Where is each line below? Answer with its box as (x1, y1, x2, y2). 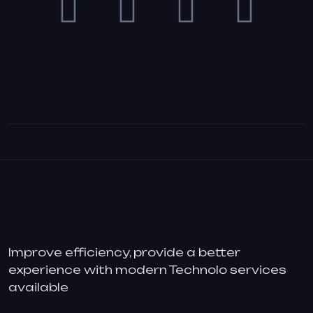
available (8, 280, 68, 294)
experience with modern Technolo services (8, 263, 286, 277)
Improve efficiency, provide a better (8, 245, 240, 259)
